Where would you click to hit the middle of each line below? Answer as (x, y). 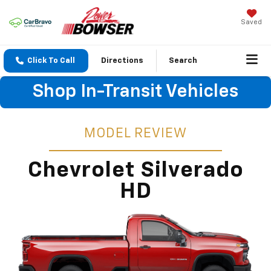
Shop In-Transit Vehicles (135, 92)
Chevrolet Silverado (135, 171)
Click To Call (51, 61)
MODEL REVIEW (135, 134)
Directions (122, 61)
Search (183, 61)
